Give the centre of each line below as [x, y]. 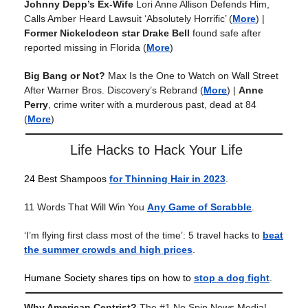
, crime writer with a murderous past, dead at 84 [152, 105]
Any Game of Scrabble [199, 207]
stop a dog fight [232, 278]
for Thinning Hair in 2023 [167, 179]
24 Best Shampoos [67, 179]
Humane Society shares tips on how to [109, 278]
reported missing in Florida [82, 48]
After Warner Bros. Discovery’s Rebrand [111, 90]
